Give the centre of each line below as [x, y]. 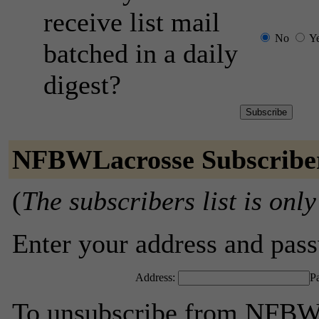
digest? [82, 85]
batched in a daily [141, 53]
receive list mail [132, 22]
